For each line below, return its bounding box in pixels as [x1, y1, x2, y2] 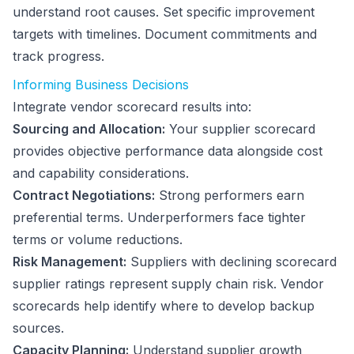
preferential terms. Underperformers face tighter [13, 209, 306, 225]
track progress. [13, 48, 104, 64]
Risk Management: [13, 254, 126, 269]
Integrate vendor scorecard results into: [13, 99, 251, 115]
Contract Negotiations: [13, 187, 155, 203]
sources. [13, 320, 64, 336]
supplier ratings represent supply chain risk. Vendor [13, 276, 324, 292]
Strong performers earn [155, 187, 304, 203]
